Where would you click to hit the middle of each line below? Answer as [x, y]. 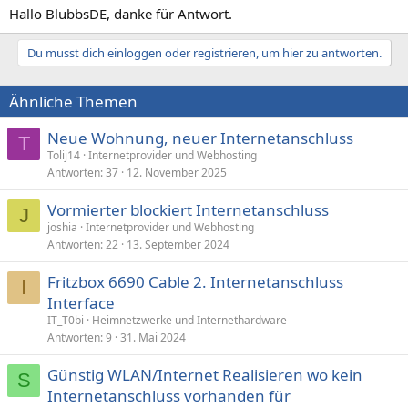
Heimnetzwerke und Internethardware [189, 320]
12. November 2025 [177, 172]
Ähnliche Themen [73, 101]
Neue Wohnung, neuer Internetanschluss [200, 138]
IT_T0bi [66, 320]
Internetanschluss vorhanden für [169, 395]
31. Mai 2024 [153, 337]
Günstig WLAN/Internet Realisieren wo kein [205, 374]
